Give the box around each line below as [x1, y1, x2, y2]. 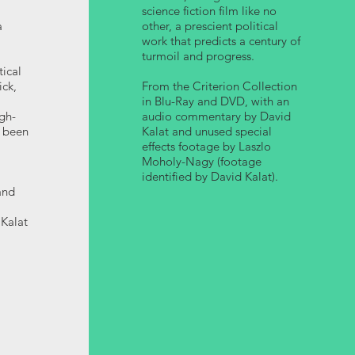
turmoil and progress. [141, 48, 254, 63]
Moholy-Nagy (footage [141, 154, 261, 169]
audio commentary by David [141, 109, 291, 124]
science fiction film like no [141, 3, 277, 18]
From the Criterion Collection [141, 78, 297, 94]
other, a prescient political [141, 18, 278, 33]
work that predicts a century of [141, 33, 300, 48]
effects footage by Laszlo [141, 139, 271, 154]
